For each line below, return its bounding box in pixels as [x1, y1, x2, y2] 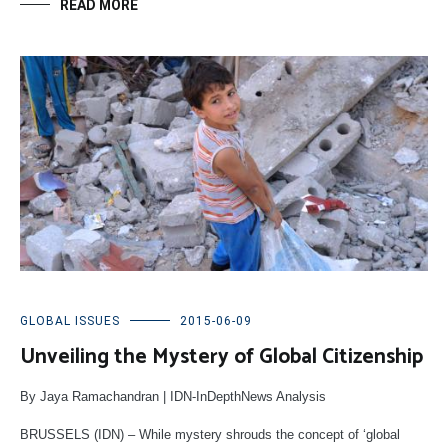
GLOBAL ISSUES [20, 313, 120, 328]
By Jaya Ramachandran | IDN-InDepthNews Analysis [20, 388, 326, 404]
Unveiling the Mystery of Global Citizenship [20, 339, 423, 374]
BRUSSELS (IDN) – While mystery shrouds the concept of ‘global [20, 426, 400, 442]
